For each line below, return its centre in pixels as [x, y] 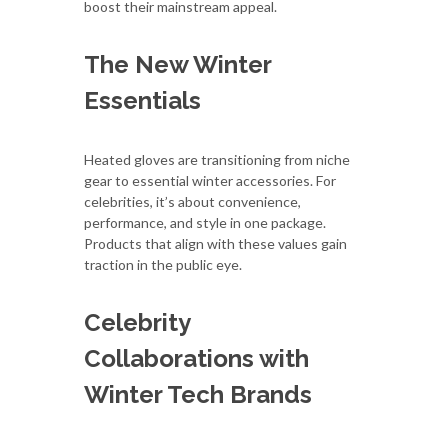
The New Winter [177, 64]
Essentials [142, 100]
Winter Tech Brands [198, 394]
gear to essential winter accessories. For [210, 180]
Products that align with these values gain [215, 243]
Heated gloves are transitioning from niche [217, 159]
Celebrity [137, 322]
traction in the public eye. [163, 264]
